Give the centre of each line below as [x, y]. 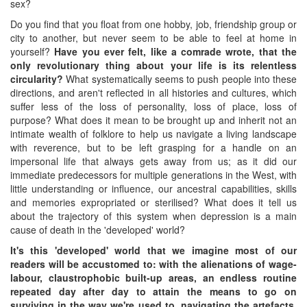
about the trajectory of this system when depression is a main [153, 216]
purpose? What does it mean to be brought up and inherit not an [153, 120]
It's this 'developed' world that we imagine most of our [153, 250]
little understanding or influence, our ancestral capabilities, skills [153, 188]
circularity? [37, 78]
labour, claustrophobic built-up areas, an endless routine [153, 277]
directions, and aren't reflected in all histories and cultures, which [153, 92]
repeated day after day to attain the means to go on [153, 291]
